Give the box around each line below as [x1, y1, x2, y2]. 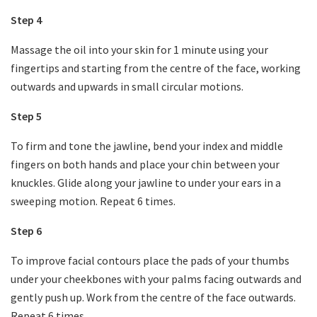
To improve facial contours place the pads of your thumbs [11, 253, 289, 267]
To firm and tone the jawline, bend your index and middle [11, 138, 283, 153]
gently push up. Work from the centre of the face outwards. [11, 289, 296, 304]
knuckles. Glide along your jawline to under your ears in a [11, 175, 281, 190]
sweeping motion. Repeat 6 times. [11, 193, 175, 208]
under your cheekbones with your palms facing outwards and [11, 271, 301, 286]
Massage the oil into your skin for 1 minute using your [11, 42, 268, 57]
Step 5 [11, 108, 42, 123]
